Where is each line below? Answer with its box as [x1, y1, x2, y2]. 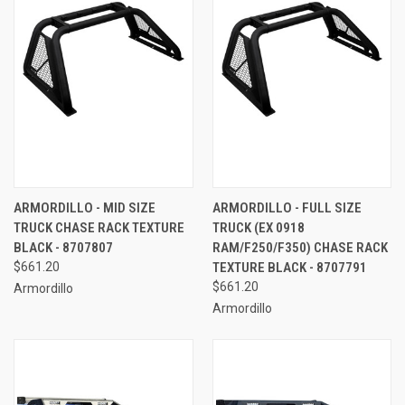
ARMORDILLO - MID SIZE [14, 199, 155, 216]
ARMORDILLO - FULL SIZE [212, 199, 362, 216]
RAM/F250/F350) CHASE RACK [212, 239, 388, 256]
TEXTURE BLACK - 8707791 [212, 259, 367, 276]
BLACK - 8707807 [14, 239, 113, 256]
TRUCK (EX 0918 [212, 219, 305, 236]
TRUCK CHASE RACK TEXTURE [14, 219, 184, 236]
